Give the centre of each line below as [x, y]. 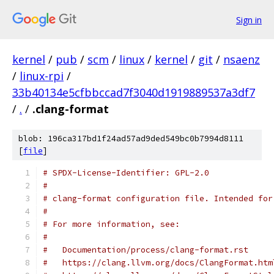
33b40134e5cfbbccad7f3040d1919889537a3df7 [134, 92]
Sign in [249, 20]
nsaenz [242, 59]
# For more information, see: [111, 224]
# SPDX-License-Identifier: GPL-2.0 [126, 173]
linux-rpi [42, 76]
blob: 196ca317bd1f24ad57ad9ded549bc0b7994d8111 [131, 139]
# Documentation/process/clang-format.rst [146, 250]
